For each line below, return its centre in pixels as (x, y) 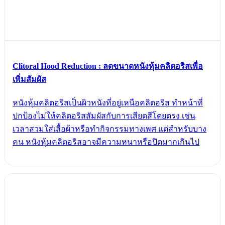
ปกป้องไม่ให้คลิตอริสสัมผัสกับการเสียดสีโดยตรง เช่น (104, 116)
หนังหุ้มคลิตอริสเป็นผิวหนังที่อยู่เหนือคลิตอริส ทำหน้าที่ (108, 103)
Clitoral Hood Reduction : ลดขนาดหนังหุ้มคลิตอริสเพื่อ (108, 66)
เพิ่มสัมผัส (29, 79)
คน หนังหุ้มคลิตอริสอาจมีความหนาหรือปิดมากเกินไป (106, 142)
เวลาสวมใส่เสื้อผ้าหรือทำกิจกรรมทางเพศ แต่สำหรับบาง (109, 129)
